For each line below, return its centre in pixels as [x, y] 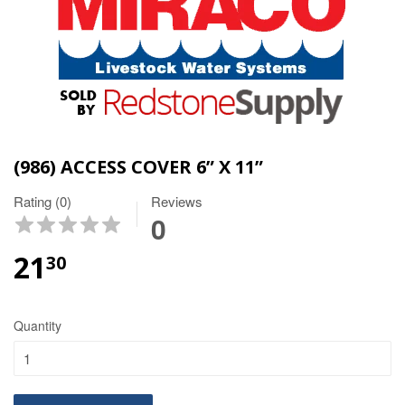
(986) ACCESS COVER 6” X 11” [138, 166]
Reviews [177, 201]
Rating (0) [42, 201]
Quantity [38, 325]
